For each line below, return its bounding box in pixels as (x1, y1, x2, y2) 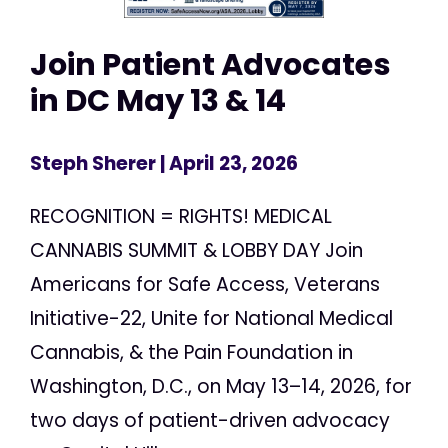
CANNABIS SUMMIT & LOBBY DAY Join (30, 237, 363, 265)
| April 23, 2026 (156, 150, 298, 178)
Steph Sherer (30, 150, 156, 178)
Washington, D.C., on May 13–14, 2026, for (30, 373, 412, 401)
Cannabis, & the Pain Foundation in (30, 339, 353, 367)
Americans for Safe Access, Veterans (30, 271, 380, 299)
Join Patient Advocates (30, 42, 391, 86)
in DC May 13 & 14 (30, 78, 286, 122)
